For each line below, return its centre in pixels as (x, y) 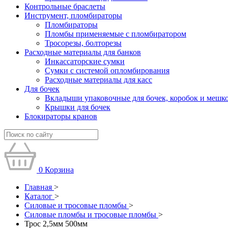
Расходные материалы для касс (98, 80)
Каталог (38, 196)
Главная (38, 187)
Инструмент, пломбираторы (73, 16)
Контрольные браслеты (65, 6)
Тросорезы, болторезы (83, 43)
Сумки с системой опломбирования (107, 70)
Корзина (59, 170)
